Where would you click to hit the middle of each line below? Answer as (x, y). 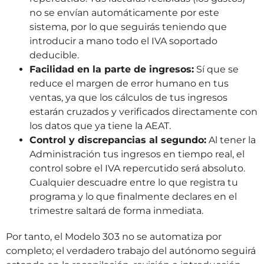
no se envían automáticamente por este (124, 12)
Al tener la (231, 140)
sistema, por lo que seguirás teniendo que (128, 27)
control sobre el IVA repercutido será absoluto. (137, 168)
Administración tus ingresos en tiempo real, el (137, 154)
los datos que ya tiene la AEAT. (100, 126)
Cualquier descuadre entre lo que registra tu (134, 182)
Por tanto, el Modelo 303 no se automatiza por (114, 236)
